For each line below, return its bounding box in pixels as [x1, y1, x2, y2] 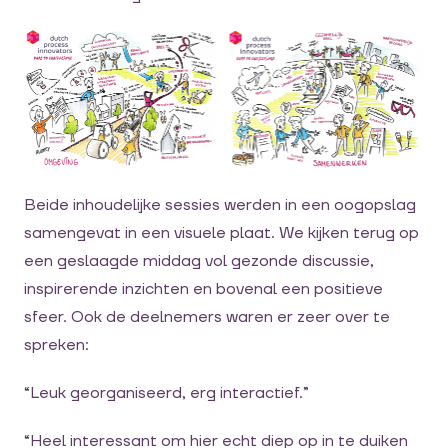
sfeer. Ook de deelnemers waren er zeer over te [24, 306, 390, 327]
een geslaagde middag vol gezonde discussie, [24, 250, 374, 271]
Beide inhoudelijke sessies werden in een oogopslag [24, 194, 416, 215]
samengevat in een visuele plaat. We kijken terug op [24, 222, 419, 243]
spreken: [24, 334, 89, 355]
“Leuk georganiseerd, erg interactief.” [24, 382, 309, 403]
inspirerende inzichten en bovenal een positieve [24, 278, 383, 299]
